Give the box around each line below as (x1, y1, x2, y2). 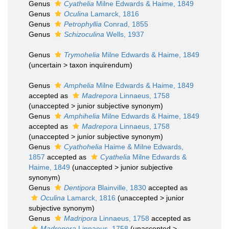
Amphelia (64, 81, 94, 89)
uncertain (31, 61, 61, 69)
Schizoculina (64, 30, 104, 38)
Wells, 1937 (104, 30, 144, 38)
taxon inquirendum (70, 61, 130, 69)
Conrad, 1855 (102, 20, 148, 28)
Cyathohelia (64, 143, 102, 151)
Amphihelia (64, 112, 100, 120)
